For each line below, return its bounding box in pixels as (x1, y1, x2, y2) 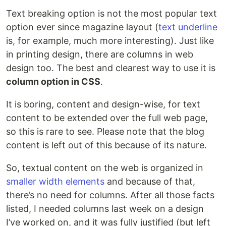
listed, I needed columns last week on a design (6, 203, 204, 214)
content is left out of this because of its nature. (6, 140, 207, 151)
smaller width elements (6, 176, 104, 187)
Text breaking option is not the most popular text (6, 8, 217, 19)
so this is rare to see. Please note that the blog (6, 126, 204, 137)
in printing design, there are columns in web (6, 49, 193, 60)
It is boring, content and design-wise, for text (6, 99, 200, 110)
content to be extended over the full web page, (6, 112, 208, 124)
